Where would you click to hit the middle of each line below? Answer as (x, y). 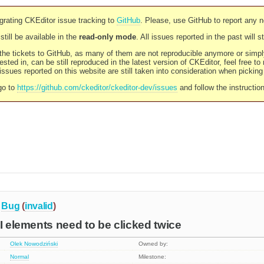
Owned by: (154, 244)
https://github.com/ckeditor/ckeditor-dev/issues (97, 88)
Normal (20, 257)
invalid (39, 206)
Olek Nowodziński (34, 244)
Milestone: (153, 257)
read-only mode (107, 37)
